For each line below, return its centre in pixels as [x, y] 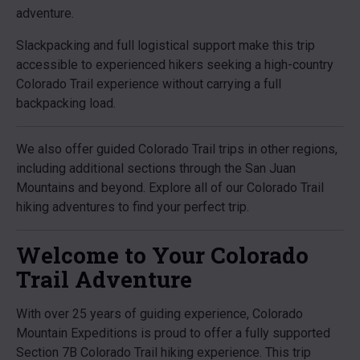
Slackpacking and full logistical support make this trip [166, 45]
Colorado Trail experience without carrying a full [149, 84]
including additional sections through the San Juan [156, 168]
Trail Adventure [104, 279]
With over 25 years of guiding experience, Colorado [160, 314]
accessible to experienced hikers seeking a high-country [175, 65]
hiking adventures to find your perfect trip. [133, 207]
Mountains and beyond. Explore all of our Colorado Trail [170, 188]
